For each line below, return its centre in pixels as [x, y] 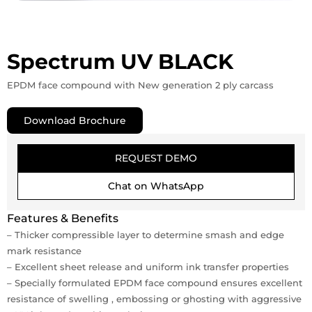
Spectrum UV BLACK [120, 62]
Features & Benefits [63, 219]
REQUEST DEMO [156, 158]
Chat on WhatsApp [156, 186]
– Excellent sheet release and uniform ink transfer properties [148, 267]
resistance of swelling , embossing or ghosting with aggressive [154, 299]
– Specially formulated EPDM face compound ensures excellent [155, 283]
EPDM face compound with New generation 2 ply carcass [140, 85]
